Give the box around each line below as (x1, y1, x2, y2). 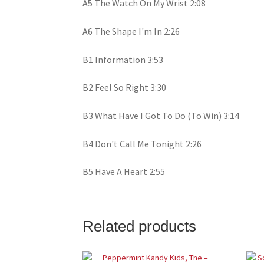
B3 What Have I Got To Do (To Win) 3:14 (82, 109, 240, 121)
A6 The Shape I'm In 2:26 (82, 25, 180, 38)
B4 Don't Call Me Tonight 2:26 (82, 137, 202, 150)
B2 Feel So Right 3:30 (82, 81, 167, 94)
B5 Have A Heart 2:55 (82, 166, 166, 178)
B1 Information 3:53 (82, 53, 164, 65)
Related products (82, 217, 197, 235)
